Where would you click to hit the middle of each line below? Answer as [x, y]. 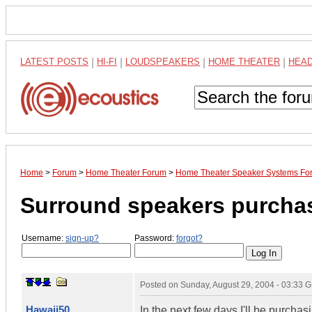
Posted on [160, 284]
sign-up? [82, 239]
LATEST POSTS [54, 62]
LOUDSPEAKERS [163, 62]
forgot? [189, 239]
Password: [155, 239]
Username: [44, 239]
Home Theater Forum [126, 173]
